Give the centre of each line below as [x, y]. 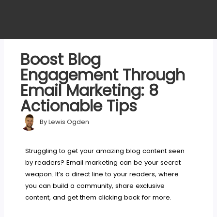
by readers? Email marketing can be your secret [103, 162]
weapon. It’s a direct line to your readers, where [102, 174]
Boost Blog [61, 59]
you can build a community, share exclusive [95, 186]
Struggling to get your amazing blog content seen [105, 151]
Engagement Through [103, 75]
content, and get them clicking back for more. [99, 197]
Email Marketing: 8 [90, 90]
